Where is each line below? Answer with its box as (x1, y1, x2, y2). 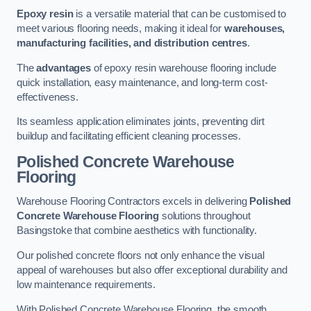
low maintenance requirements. (17, 278, 155, 290)
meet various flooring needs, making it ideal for (17, 23, 224, 35)
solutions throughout (159, 210, 251, 222)
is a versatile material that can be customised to (73, 8, 287, 20)
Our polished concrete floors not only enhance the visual (17, 249, 264, 261)
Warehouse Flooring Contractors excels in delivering (17, 196, 250, 208)
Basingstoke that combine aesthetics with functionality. (17, 225, 258, 237)
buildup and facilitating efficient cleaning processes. (17, 131, 242, 142)
